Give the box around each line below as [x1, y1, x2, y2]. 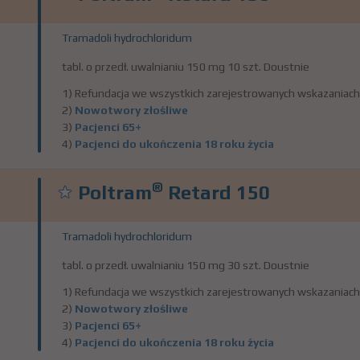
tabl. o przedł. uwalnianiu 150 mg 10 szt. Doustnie [62, 60, 309, 73]
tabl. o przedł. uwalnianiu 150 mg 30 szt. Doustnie [62, 259, 309, 272]
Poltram [78, 182, 152, 203]
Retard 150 [163, 182, 270, 203]
